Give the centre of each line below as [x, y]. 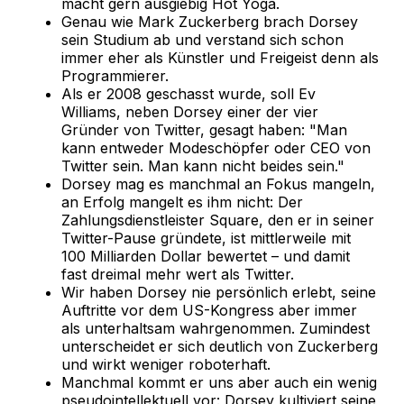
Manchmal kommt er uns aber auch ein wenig [219, 383]
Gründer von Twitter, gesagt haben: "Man [204, 130]
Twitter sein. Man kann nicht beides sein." [203, 166]
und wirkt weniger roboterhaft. [166, 365]
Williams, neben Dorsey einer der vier [190, 112]
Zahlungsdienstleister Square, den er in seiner [218, 220]
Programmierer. [115, 76]
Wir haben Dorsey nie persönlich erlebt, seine [219, 293]
